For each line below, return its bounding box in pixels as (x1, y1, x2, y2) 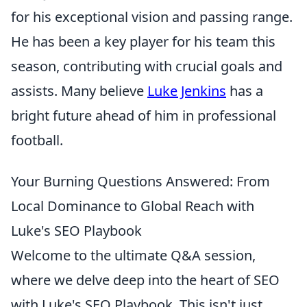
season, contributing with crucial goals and (11, 56, 282, 75)
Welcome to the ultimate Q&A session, (11, 245, 256, 265)
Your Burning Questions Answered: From (11, 171, 270, 191)
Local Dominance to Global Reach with (11, 196, 254, 215)
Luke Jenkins (147, 81, 226, 100)
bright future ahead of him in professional (11, 106, 276, 125)
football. (11, 130, 63, 149)
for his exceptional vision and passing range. (11, 7, 293, 26)
